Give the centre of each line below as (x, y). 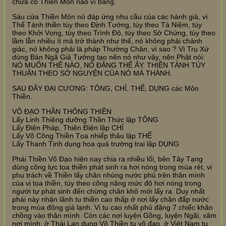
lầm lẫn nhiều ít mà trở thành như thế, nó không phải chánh (107, 41)
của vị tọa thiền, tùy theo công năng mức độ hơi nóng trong (107, 183)
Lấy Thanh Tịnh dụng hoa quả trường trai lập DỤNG (96, 144)
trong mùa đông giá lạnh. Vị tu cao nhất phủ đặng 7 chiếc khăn (112, 207)
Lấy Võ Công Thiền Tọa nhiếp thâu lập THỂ (82, 135)
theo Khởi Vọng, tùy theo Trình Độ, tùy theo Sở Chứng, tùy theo (114, 33)
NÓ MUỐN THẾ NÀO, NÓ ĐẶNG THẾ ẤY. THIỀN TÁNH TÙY (109, 65)
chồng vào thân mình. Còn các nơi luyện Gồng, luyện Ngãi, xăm (114, 215)
